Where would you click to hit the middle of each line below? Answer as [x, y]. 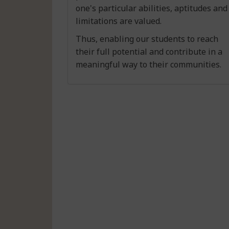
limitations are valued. [119, 21]
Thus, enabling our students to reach [147, 39]
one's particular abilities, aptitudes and [152, 8]
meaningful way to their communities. [148, 64]
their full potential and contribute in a [149, 51]
